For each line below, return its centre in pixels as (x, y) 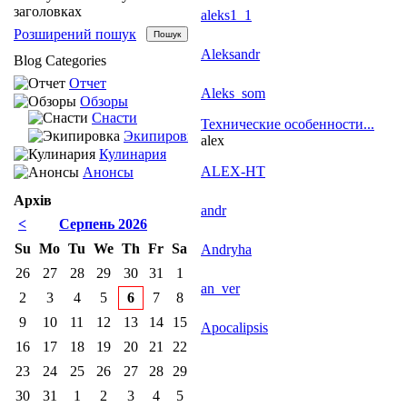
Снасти (114, 118)
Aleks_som (233, 93)
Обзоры (104, 101)
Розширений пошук (75, 34)
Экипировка (162, 136)
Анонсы (108, 172)
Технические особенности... (288, 124)
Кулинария (133, 154)
